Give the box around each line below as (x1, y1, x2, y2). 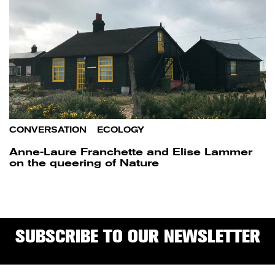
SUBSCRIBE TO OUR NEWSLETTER (15, 225, 260, 247)
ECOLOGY (97, 125, 144, 135)
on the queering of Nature (9, 157, 159, 169)
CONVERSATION (9, 125, 87, 135)
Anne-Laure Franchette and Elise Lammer (9, 146, 252, 158)
